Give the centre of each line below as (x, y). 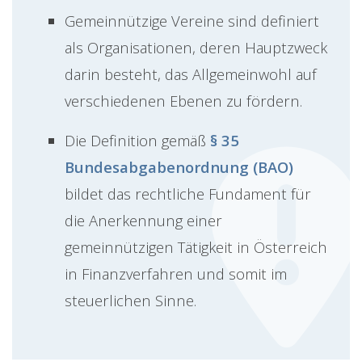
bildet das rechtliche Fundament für (188, 194)
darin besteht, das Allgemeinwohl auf (191, 74)
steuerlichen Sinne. (130, 301)
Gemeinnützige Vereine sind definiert (192, 21)
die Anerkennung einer (143, 221)
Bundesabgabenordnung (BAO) (179, 167)
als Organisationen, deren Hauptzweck (196, 48)
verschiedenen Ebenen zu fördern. (183, 101)
